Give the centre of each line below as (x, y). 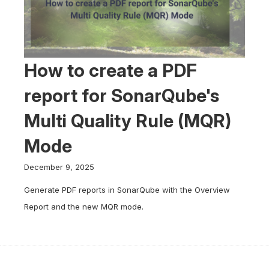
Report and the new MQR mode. (84, 207)
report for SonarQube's (122, 95)
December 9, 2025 (59, 167)
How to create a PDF (110, 70)
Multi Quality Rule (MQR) (128, 121)
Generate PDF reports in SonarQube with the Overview (127, 190)
